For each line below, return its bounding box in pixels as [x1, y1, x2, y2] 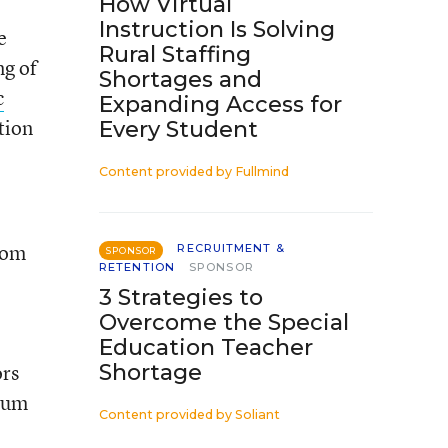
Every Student [99, 116, 258, 143]
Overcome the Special [99, 309, 349, 336]
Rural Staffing [99, 41, 251, 68]
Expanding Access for [99, 91, 342, 118]
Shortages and [99, 66, 262, 93]
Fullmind [235, 164, 289, 179]
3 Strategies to [99, 284, 263, 311]
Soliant [235, 407, 280, 422]
